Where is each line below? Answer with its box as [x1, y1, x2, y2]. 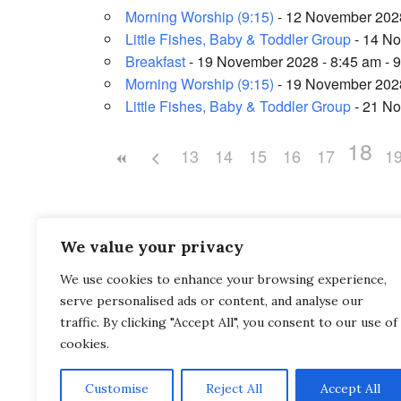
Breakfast [125, 50, 185, 72]
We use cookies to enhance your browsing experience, [60, 271, 387, 287]
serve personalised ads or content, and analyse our [60, 293, 363, 309]
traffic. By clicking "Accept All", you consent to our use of [60, 314, 397, 330]
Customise [85, 380, 149, 397]
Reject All [206, 380, 263, 397]
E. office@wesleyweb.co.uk [105, 381, 262, 398]
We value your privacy [60, 236, 243, 257]
